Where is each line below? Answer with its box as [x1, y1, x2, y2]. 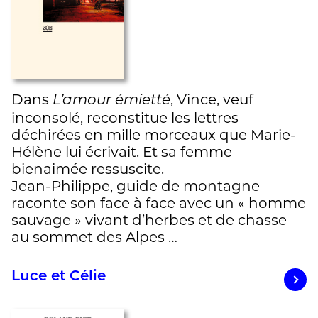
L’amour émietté [53, 94, 170, 109]
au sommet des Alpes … [11, 229, 177, 246]
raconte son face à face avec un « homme [11, 194, 306, 212]
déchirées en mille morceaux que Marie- [11, 126, 296, 144]
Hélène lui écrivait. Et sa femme [11, 143, 232, 161]
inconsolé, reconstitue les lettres [11, 109, 238, 127]
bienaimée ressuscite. [11, 160, 164, 178]
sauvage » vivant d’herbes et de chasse [11, 212, 287, 229]
